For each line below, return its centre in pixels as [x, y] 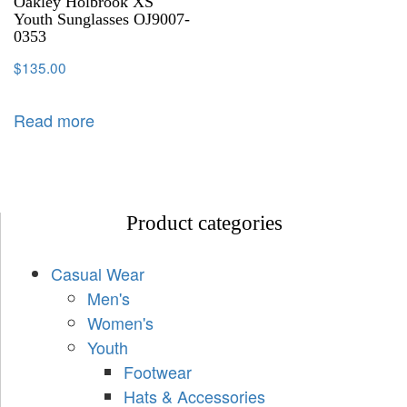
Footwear [158, 372]
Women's [120, 323]
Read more [54, 120]
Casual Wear [98, 274]
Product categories [204, 223]
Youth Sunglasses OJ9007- [102, 19]
